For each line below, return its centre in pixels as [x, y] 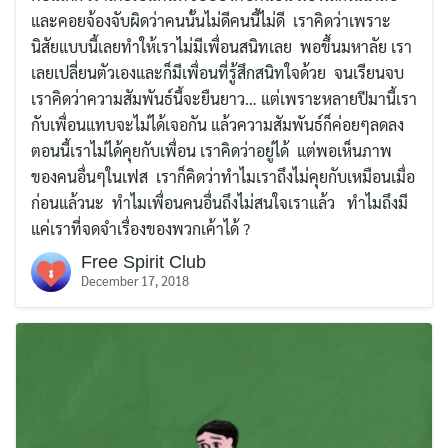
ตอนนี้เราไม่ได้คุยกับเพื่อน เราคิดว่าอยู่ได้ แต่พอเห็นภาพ [211, 150]
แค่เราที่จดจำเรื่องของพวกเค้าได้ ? [140, 228]
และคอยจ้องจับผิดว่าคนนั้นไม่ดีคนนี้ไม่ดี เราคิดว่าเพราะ [211, 20]
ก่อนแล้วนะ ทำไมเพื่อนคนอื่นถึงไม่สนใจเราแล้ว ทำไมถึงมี [219, 202]
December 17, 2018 [135, 280]
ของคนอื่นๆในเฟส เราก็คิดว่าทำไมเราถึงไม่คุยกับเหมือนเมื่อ [223, 176]
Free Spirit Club [143, 261]
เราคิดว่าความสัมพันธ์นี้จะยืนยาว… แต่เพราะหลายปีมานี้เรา [224, 98]
